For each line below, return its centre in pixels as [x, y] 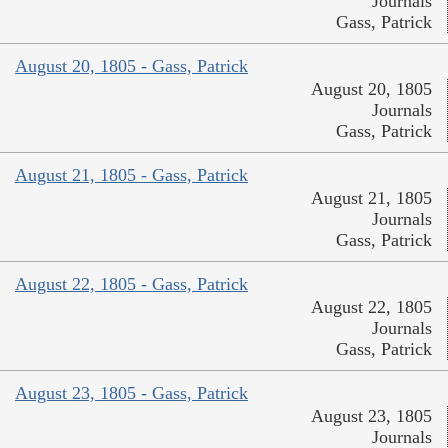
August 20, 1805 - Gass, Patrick [131, 65]
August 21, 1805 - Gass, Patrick [131, 174]
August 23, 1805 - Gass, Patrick [131, 392]
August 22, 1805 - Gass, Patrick [131, 283]
